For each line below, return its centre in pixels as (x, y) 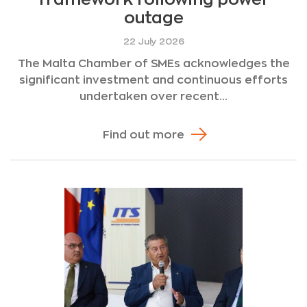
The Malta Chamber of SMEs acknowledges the (153, 64)
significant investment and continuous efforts (153, 81)
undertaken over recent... (153, 97)
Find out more (143, 135)
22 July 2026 (153, 42)
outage (153, 17)
